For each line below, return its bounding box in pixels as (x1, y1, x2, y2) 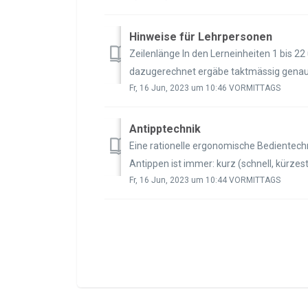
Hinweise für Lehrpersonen (129, 30, 272, 43)
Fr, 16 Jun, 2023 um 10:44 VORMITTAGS (129, 175, 280, 185)
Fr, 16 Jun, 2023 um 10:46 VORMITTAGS (129, 82, 280, 93)
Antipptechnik (129, 122, 201, 135)
